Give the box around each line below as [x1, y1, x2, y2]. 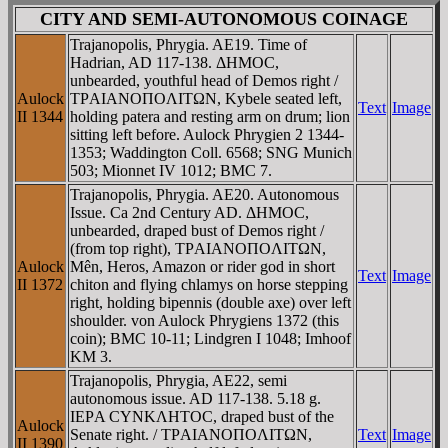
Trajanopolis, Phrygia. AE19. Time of [70, 35, 307, 53]
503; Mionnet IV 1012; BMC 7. [70, 161, 272, 179]
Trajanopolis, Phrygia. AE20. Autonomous [70, 185, 339, 203]
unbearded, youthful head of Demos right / [70, 71, 338, 89]
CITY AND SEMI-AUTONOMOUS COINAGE [40, 8, 408, 29]
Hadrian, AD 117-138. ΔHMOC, [70, 53, 279, 71]
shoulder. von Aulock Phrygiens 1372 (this [70, 311, 339, 329]
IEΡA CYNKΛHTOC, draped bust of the [70, 407, 334, 425]
